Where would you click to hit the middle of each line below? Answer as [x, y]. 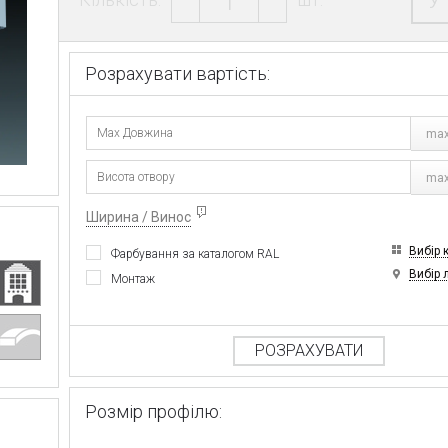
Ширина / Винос [139, 216]
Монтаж [133, 278]
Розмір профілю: [154, 411]
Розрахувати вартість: [178, 73]
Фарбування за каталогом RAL [195, 253]
